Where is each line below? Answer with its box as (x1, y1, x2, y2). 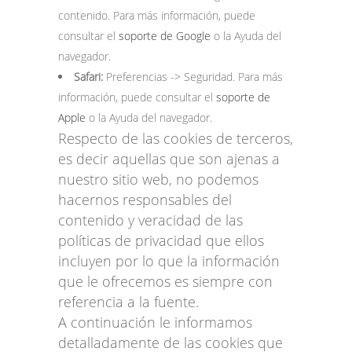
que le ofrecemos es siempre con (58, 271, 273, 291)
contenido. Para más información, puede (58, 7, 255, 23)
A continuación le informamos (58, 312, 252, 332)
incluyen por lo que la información (58, 251, 280, 270)
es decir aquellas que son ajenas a (58, 148, 280, 168)
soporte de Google (119, 27, 211, 43)
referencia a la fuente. (58, 291, 199, 311)
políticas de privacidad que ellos (58, 230, 264, 250)
